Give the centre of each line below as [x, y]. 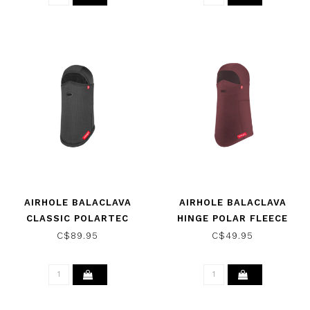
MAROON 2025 [232, 235]
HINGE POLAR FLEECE [232, 219]
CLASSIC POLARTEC [77, 219]
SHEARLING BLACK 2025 [77, 235]
